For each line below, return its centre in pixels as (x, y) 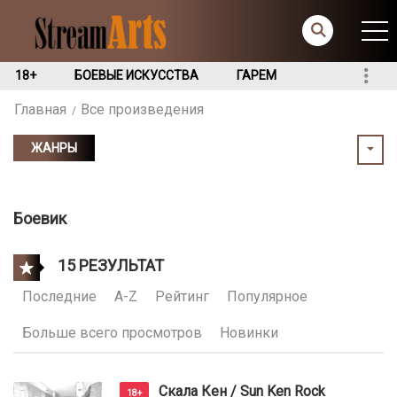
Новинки (249, 333)
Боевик (40, 218)
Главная (40, 109)
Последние (59, 296)
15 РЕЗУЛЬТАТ (109, 265)
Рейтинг (182, 296)
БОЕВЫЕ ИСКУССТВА (136, 75)
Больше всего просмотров (112, 333)
